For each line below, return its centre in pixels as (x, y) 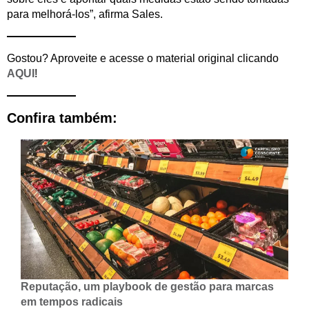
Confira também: (62, 118)
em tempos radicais (72, 301)
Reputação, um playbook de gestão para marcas (147, 286)
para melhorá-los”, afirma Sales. (85, 14)
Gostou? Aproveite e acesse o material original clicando (143, 58)
